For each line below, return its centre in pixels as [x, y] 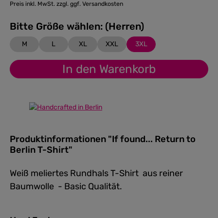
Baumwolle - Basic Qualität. [66, 186]
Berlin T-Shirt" [41, 150]
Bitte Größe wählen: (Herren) [125, 26]
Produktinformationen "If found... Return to [103, 139]
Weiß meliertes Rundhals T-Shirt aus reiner [96, 173]
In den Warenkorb [109, 69]
